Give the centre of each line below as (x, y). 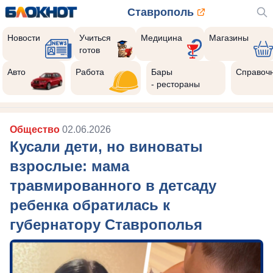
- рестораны (176, 84)
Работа (90, 72)
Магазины (229, 38)
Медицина (161, 38)
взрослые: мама (69, 166)
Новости (24, 38)
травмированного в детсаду (113, 186)
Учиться (95, 38)
